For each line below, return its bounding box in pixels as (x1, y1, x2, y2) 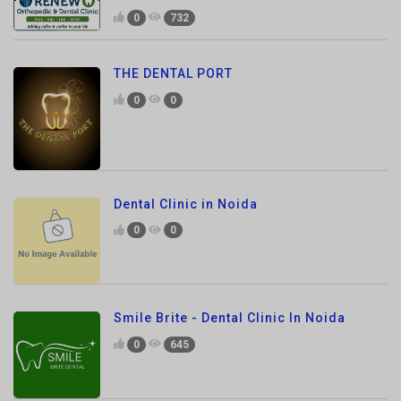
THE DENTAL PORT (114, 12, 233, 27)
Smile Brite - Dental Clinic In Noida (114, 256, 346, 271)
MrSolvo (114, 371, 170, 386)
